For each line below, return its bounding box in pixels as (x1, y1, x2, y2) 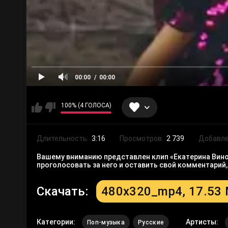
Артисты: (186, 218, 220, 226)
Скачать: (37, 184, 91, 199)
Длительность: (37, 134, 90, 143)
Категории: (37, 218, 77, 226)
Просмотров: (120, 134, 165, 143)
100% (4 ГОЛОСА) (61, 101, 111, 109)
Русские (138, 219, 164, 226)
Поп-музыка (87, 219, 125, 226)
